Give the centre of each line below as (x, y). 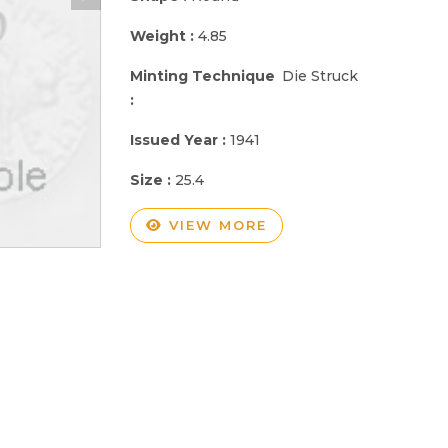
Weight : (164, 35)
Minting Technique (202, 75)
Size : (152, 179)
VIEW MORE (215, 224)
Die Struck (320, 75)
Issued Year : (180, 139)
